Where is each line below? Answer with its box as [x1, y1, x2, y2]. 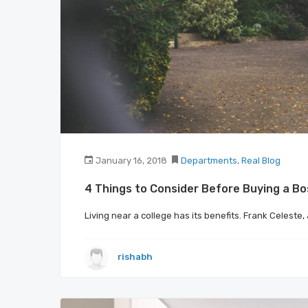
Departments [181, 155, 237, 166]
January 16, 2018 [96, 155, 167, 166]
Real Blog [241, 155, 280, 166]
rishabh [118, 252, 153, 263]
